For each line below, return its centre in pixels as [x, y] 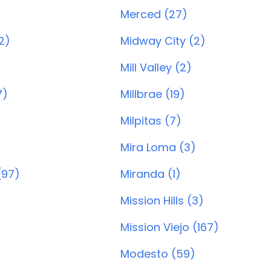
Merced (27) [154, 14]
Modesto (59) [158, 254]
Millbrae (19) [153, 94]
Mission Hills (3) [162, 201]
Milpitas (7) [151, 121]
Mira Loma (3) [158, 147]
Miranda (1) [151, 174]
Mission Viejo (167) [170, 227]
